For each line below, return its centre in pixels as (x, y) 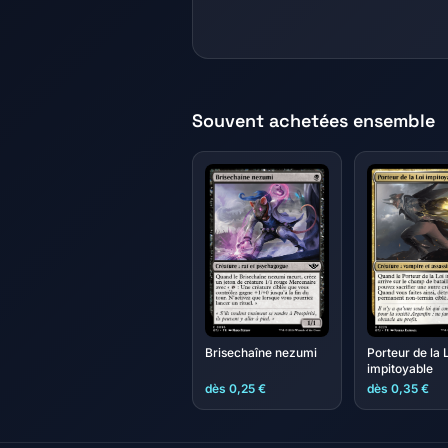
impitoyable (400, 369)
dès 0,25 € (235, 389)
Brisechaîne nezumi (261, 353)
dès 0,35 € (398, 389)
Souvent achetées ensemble (313, 120)
